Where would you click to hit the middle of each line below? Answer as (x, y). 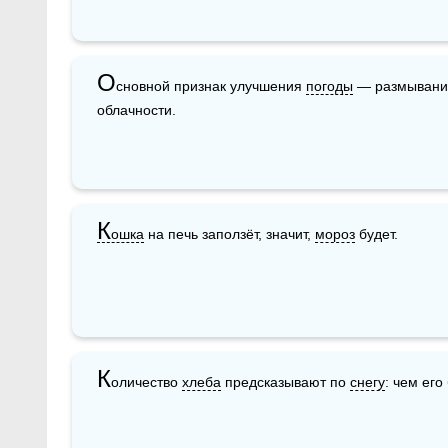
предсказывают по (285, 381)
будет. (376, 233)
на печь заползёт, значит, (229, 233)
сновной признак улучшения (211, 85)
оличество (146, 381)
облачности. (136, 109)
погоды (329, 85)
